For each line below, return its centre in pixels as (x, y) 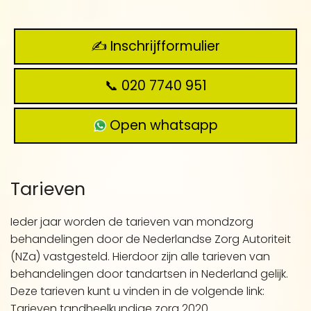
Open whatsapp (162, 125)
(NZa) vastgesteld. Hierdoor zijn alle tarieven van (140, 257)
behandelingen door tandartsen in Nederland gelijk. (149, 274)
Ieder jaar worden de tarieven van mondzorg (132, 222)
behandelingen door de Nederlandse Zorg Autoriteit (151, 239)
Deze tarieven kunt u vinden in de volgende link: (137, 291)
